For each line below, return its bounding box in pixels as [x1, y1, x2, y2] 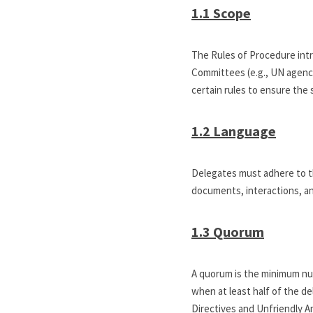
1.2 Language [191, 122, 276, 140]
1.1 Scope [191, 4, 251, 22]
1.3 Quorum [191, 223, 264, 240]
